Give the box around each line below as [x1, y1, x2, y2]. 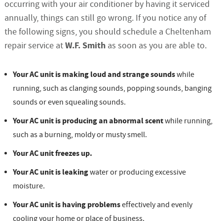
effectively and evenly [120, 200, 192, 210]
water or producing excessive [88, 167, 186, 178]
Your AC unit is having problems [12, 199, 120, 211]
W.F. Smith [65, 39, 106, 52]
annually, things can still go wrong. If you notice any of [4, 12, 206, 24]
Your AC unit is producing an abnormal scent [12, 115, 163, 127]
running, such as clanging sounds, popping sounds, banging [12, 83, 212, 94]
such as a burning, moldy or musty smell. [12, 130, 147, 140]
